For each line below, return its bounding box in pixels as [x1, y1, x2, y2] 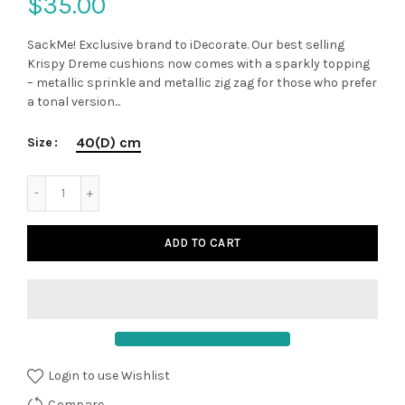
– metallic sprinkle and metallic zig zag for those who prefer [27, 75, 377, 90]
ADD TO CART [164, 236, 241, 250]
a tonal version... [27, 94, 120, 109]
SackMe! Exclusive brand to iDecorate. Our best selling [27, 37, 344, 52]
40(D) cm [76, 134, 141, 151]
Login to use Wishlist [45, 367, 170, 383]
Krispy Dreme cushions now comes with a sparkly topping [27, 56, 370, 71]
